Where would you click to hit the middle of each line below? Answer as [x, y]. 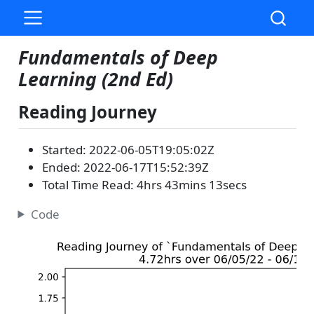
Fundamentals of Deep [118, 57]
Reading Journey [87, 112]
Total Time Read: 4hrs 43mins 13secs [144, 184]
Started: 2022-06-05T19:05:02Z [128, 149]
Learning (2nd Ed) [95, 79]
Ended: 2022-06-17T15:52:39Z [125, 167]
